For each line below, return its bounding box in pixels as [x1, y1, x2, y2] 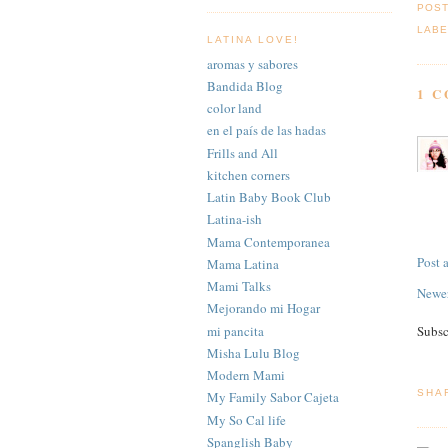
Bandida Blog [207, 76, 283, 95]
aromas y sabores [207, 54, 298, 73]
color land [207, 99, 262, 118]
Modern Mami [207, 366, 285, 385]
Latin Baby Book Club [207, 188, 331, 207]
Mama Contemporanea [207, 232, 330, 251]
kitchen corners [207, 165, 290, 184]
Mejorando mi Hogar [207, 299, 320, 318]
